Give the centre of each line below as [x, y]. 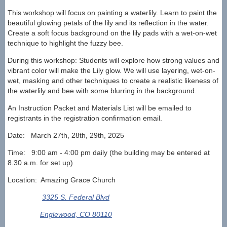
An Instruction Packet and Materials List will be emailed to [100, 108]
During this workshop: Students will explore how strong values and [113, 61]
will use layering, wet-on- [176, 71]
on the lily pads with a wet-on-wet [164, 33]
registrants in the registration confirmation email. [86, 118]
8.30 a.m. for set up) [41, 163]
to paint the [199, 13]
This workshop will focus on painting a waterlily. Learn [94, 13]
